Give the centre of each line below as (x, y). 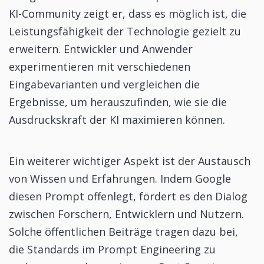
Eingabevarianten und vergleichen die (104, 84)
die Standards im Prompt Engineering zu (112, 249)
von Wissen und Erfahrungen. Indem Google (120, 178)
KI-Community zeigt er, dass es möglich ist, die (128, 13)
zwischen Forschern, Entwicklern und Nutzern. (126, 214)
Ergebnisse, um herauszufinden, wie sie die (118, 102)
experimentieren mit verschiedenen (100, 66)
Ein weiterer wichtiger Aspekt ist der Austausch (130, 161)
